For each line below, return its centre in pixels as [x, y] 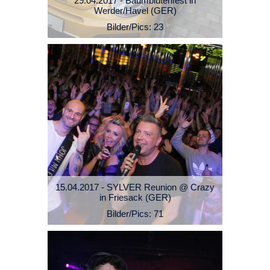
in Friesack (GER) [135, 198]
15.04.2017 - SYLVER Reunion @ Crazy [135, 187]
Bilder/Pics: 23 [135, 27]
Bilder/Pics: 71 [135, 214]
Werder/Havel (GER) [135, 11]
